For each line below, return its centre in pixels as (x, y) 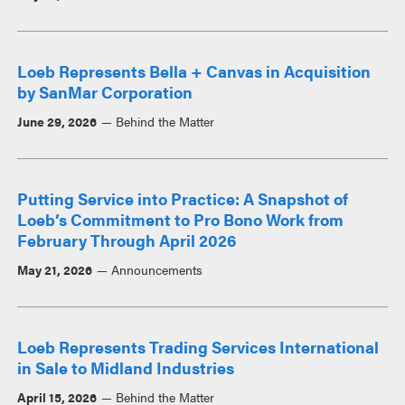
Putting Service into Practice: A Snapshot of (183, 198)
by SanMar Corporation (105, 91)
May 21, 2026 (55, 269)
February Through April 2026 (127, 240)
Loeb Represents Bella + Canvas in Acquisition (194, 71)
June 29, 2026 (57, 121)
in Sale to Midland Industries (126, 367)
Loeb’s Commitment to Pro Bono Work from (181, 219)
